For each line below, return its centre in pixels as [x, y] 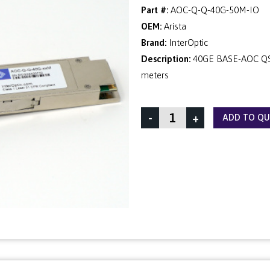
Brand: [154, 42]
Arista [175, 26]
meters [155, 75]
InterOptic [188, 42]
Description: [166, 59]
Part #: [155, 10]
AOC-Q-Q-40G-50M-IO [215, 10]
